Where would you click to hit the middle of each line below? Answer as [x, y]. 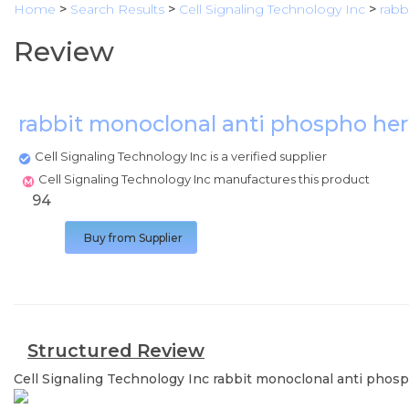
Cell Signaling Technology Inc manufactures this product [205, 179]
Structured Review [116, 351]
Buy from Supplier [133, 238]
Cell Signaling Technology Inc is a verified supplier [181, 156]
